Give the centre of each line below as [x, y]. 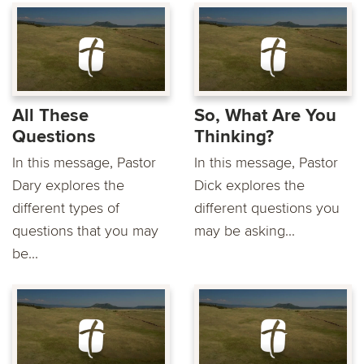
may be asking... [245, 230]
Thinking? [234, 136]
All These [50, 115]
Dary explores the [68, 185]
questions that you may [85, 230]
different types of [66, 208]
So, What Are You [265, 115]
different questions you [267, 208]
